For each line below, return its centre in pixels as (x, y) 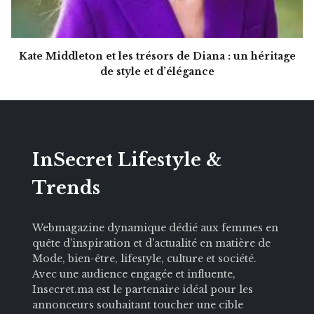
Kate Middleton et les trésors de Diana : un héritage (157, 56)
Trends (66, 188)
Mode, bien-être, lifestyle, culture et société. (144, 258)
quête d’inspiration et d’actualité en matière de (151, 243)
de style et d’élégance (157, 71)
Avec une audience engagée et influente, (134, 274)
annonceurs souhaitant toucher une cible (138, 305)
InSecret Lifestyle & (127, 160)
